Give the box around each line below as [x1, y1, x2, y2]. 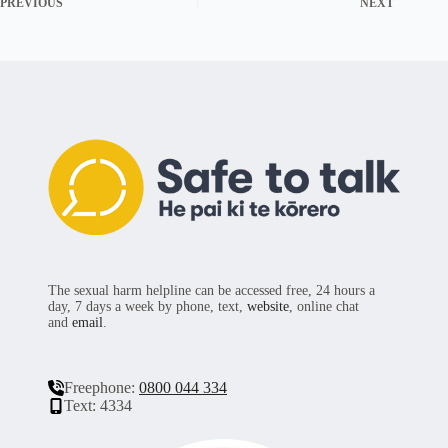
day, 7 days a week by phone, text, [48, 298, 247, 314]
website [247, 298, 289, 314]
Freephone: [64, 378, 139, 396]
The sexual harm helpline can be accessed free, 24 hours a [48, 282, 375, 298]
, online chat [289, 298, 359, 314]
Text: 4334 [64, 396, 132, 414]
